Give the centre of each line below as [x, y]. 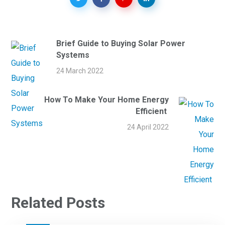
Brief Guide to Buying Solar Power [121, 43]
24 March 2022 [80, 71]
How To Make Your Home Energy [106, 99]
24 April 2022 [148, 127]
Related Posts [58, 202]
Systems [73, 55]
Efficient [152, 111]
